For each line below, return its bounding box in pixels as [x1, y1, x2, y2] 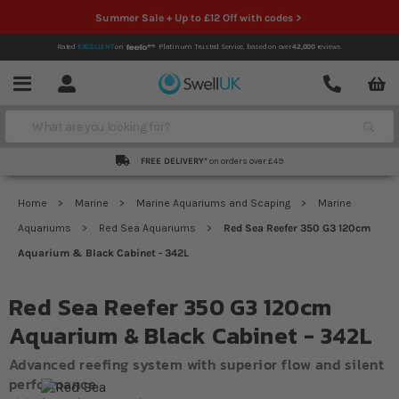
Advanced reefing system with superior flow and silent [9, 354, 385, 375]
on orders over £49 [209, 155, 283, 167]
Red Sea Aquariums [99, 222, 199, 234]
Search [14, 103, 58, 121]
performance [9, 373, 97, 395]
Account [66, 74, 119, 91]
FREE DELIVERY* [141, 155, 208, 167]
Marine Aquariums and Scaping [136, 197, 293, 209]
